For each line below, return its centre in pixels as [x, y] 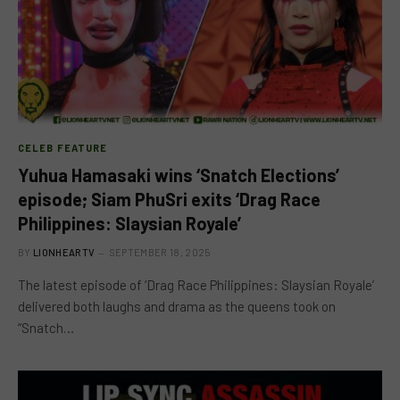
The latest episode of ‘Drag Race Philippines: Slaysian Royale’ [196, 284]
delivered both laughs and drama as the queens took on [177, 306]
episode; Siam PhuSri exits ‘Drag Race [169, 199]
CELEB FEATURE [63, 147]
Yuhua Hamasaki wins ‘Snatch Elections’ [179, 175]
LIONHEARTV [64, 252]
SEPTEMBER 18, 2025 [160, 252]
